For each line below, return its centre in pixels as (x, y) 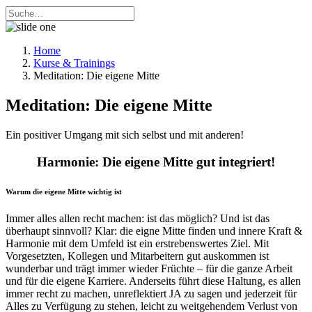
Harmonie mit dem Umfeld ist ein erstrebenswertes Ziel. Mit (137, 244)
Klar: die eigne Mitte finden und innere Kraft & (198, 231)
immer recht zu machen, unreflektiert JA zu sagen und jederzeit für (151, 294)
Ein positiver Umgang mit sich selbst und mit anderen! (125, 134)
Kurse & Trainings (74, 63)
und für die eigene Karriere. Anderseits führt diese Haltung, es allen (153, 281)
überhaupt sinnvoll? (50, 231)
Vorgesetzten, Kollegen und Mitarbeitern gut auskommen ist (137, 256)
